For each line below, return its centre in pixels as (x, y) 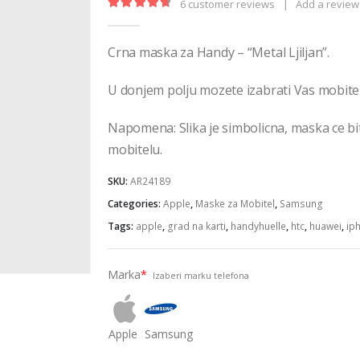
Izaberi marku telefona (201, 275)
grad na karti (196, 227)
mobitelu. (135, 149)
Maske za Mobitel (235, 204)
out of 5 (168, 18)
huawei (325, 227)
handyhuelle (258, 227)
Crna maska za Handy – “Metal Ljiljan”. (219, 52)
